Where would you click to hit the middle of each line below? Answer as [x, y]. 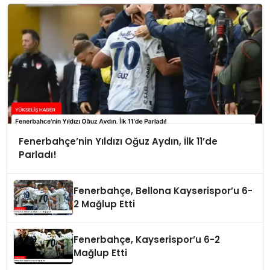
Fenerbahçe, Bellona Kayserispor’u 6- [163, 191]
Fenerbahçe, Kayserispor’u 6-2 [147, 240]
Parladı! [37, 155]
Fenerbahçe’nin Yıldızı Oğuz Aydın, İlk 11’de [118, 142]
